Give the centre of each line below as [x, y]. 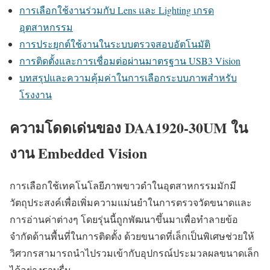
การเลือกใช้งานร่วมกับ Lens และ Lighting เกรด [117, 10]
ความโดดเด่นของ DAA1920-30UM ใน [129, 127]
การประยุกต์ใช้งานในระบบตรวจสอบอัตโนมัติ [115, 43]
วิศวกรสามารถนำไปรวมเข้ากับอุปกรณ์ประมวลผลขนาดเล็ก [134, 253]
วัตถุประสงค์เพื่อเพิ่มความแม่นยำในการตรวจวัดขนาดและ [131, 202]
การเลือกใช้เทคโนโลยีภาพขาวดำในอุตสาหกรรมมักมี [123, 186]
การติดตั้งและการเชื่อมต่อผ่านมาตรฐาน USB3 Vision [130, 60]
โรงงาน [36, 94]
